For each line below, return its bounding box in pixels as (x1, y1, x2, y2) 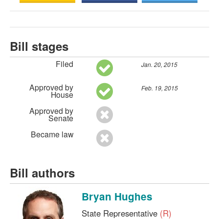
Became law (30, 128, 73, 139)
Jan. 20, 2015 (141, 60, 177, 68)
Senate (48, 112, 73, 123)
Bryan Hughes (82, 189, 153, 204)
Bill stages (10, 38, 68, 55)
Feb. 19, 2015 (141, 83, 178, 92)
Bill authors (10, 164, 75, 181)
